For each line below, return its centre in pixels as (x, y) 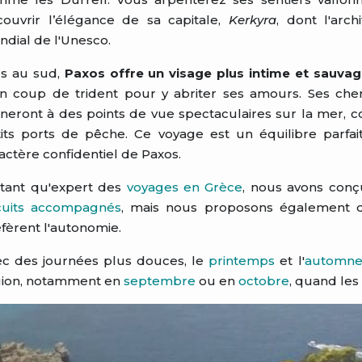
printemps (242, 261)
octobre (264, 281)
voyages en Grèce (185, 187)
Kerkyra (252, 20)
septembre (160, 281)
